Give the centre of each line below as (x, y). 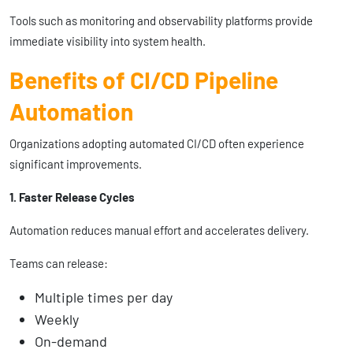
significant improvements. (76, 163)
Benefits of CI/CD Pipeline (144, 79)
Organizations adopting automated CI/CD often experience (157, 143)
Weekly (57, 319)
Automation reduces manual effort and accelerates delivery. (159, 230)
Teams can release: (59, 263)
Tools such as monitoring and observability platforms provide (161, 20)
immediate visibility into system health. (108, 41)
